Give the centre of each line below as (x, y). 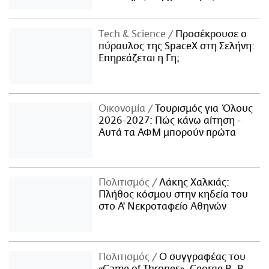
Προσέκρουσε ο (210, 34)
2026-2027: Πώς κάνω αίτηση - (170, 120)
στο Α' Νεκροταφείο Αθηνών (163, 207)
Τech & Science (134, 34)
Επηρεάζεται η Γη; (139, 58)
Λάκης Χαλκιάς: (193, 183)
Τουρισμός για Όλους (203, 108)
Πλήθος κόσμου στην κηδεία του (174, 195)
